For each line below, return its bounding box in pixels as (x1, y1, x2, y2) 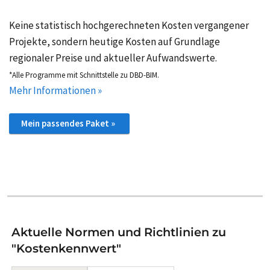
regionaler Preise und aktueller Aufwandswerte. (9, 51, 217, 65)
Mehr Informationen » (9, 84, 102, 98)
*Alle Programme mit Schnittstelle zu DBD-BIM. (9, 70, 159, 81)
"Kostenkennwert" (11, 241, 121, 256)
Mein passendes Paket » (21, 118, 115, 130)
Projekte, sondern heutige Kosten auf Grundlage (9, 35, 220, 49)
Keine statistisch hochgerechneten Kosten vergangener (9, 19, 249, 33)
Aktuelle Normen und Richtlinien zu (11, 225, 226, 240)
